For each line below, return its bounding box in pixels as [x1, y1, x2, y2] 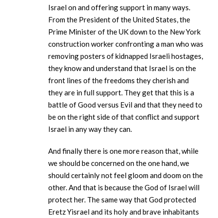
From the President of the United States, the [48, 15, 190, 24]
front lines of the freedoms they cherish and [48, 76, 189, 85]
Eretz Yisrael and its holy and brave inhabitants [48, 207, 199, 217]
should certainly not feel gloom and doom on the [48, 171, 203, 180]
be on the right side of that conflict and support [48, 112, 200, 122]
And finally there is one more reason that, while [48, 146, 199, 156]
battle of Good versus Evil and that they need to [48, 100, 202, 109]
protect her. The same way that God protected [48, 195, 196, 204]
